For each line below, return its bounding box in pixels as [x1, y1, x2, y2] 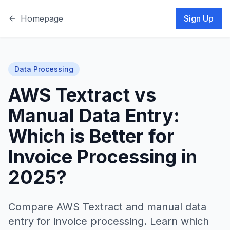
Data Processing [14, 65, 73, 73]
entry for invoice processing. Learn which [8, 215, 209, 227]
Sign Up [184, 13, 214, 24]
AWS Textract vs [8, 84, 156, 106]
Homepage [21, 13, 63, 24]
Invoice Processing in [8, 145, 197, 168]
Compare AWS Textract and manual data [8, 201, 206, 213]
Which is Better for [8, 125, 175, 147]
